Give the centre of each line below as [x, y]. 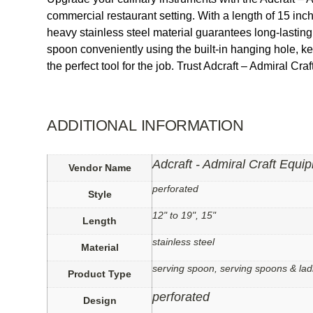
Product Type [100, 274]
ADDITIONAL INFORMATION [145, 126]
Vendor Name [100, 168]
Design [100, 301]
